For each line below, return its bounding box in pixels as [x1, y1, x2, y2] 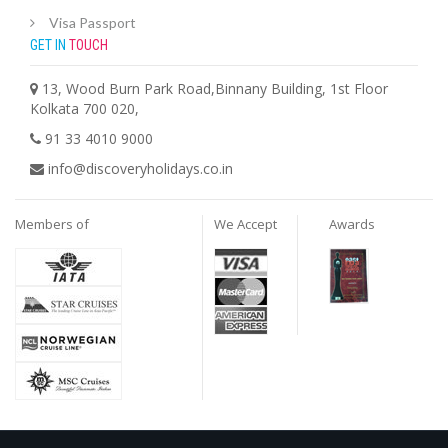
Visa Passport [49, 14, 136, 32]
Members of [15, 215, 89, 234]
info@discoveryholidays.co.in [48, 159, 233, 179]
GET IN [30, 37, 69, 54]
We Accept [214, 215, 278, 234]
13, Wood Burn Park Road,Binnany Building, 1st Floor [42, 79, 388, 99]
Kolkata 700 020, [30, 99, 139, 119]
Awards [328, 215, 375, 234]
